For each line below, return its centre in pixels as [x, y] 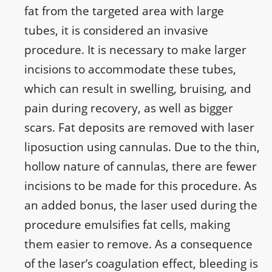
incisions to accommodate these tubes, [130, 70]
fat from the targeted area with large [124, 11]
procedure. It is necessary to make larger [135, 50]
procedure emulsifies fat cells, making [127, 225]
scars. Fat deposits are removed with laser [139, 128]
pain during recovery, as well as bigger [129, 108]
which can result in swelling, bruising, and [138, 89]
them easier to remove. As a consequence [138, 244]
